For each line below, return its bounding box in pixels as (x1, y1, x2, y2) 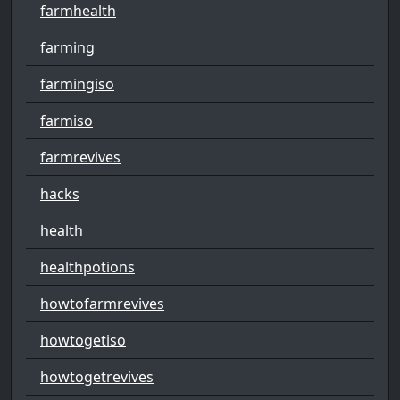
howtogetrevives (40, 366, 154, 387)
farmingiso (40, 73, 114, 94)
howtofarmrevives (40, 293, 164, 313)
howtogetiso (40, 329, 126, 350)
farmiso (40, 110, 93, 130)
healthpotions (40, 256, 135, 277)
